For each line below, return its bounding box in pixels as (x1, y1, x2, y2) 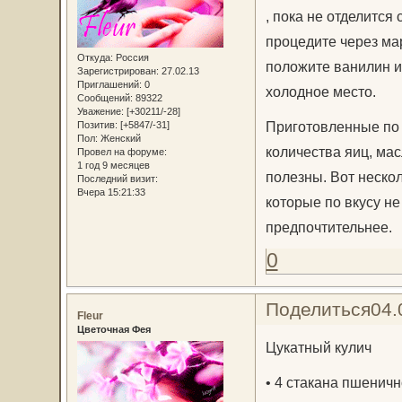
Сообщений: (76, 92, 133, 104)
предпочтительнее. (265, 219, 392, 236)
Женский (97, 133, 141, 144)
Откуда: (76, 52, 113, 64)
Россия (112, 52, 149, 64)
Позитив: (76, 119, 118, 131)
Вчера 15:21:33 (76, 187, 145, 198)
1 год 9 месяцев (76, 160, 150, 171)
